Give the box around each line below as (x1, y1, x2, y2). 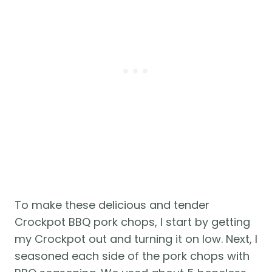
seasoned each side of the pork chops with (15, 248, 250, 264)
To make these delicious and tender (15, 197, 209, 213)
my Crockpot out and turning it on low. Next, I (15, 231, 257, 247)
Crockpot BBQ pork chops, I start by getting (15, 214, 250, 230)
